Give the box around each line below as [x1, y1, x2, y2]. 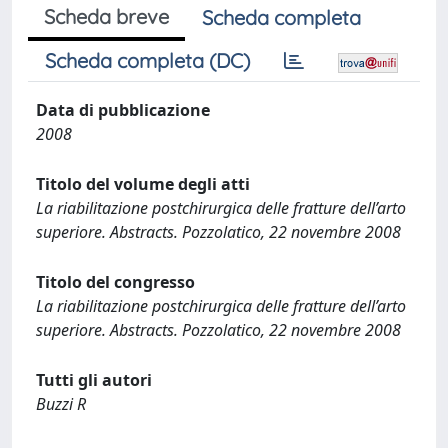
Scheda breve [44, 4, 169, 29]
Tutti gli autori [36, 369, 152, 391]
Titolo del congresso [36, 271, 195, 293]
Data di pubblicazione [36, 99, 210, 121]
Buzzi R [36, 393, 86, 415]
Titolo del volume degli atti [36, 173, 250, 195]
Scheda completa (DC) [45, 48, 250, 73]
